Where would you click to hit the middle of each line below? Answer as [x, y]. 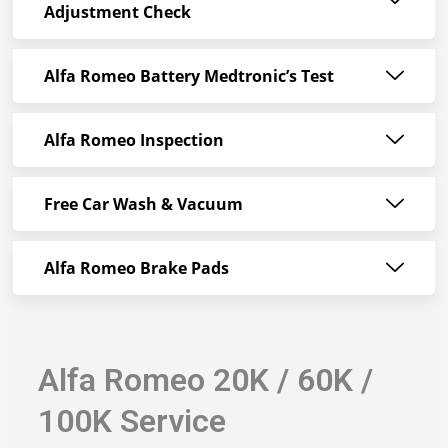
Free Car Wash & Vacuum [143, 204]
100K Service [131, 421]
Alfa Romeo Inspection [133, 140]
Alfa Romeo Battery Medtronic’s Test [188, 76]
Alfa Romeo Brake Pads [136, 268]
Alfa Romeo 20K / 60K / [205, 380]
